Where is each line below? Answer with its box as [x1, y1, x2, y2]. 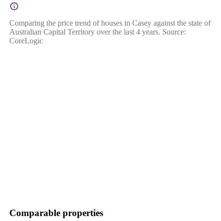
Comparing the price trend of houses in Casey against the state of [9, 18, 211, 27]
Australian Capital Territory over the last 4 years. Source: [9, 27, 186, 36]
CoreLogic [9, 36, 43, 45]
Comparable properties [9, 207, 103, 218]
